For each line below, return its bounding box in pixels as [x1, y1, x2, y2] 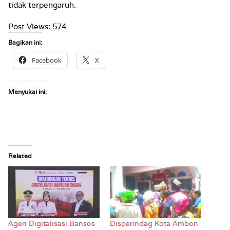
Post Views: [8, 21, 50, 31]
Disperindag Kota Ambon [110, 219, 198, 228]
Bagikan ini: [8, 38, 42, 46]
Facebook [32, 55, 62, 65]
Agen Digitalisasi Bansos [8, 219, 95, 228]
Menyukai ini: [8, 87, 47, 95]
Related [8, 151, 32, 160]
